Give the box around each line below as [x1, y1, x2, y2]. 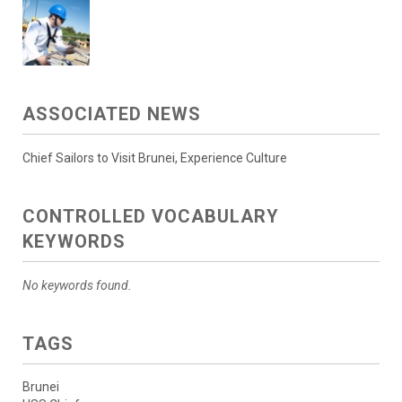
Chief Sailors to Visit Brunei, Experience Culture [22, 151, 287, 166]
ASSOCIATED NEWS [22, 103, 201, 126]
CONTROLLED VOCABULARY [22, 205, 279, 228]
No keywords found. [22, 278, 132, 293]
